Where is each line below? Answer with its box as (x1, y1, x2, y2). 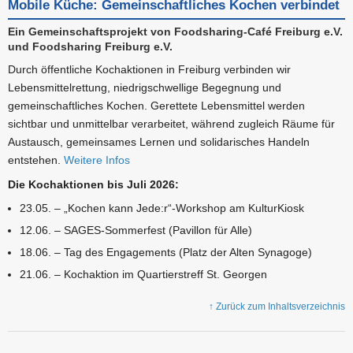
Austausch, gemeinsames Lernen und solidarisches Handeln (8, 135, 310, 148)
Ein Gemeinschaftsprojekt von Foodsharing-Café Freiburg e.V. (8, 24, 343, 38)
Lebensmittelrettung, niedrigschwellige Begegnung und (8, 80, 281, 94)
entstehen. (8, 153, 64, 166)
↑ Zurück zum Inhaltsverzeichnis (209, 300, 345, 312)
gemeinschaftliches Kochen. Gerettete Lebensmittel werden (8, 98, 305, 112)
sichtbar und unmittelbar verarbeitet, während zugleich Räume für (8, 117, 335, 130)
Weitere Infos (64, 153, 130, 166)
